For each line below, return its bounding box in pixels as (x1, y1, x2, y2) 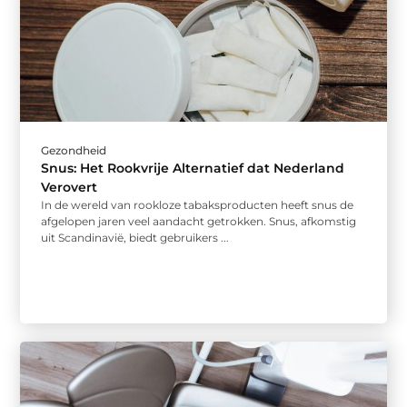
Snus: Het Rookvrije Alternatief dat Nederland (41, 159, 345, 176)
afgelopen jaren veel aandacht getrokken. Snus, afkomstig (41, 213, 357, 228)
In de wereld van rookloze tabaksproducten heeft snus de (41, 197, 354, 212)
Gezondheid (41, 143, 107, 157)
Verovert (41, 178, 98, 195)
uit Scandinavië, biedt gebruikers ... (41, 230, 230, 244)
